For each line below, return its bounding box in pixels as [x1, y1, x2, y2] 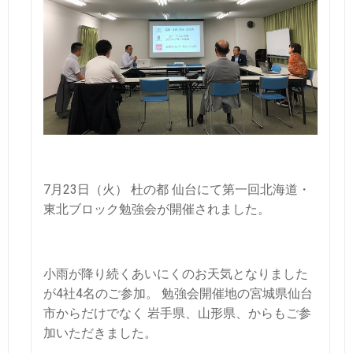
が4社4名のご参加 [43, 285, 146, 301]
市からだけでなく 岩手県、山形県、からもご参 [43, 305, 311, 321]
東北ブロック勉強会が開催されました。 [43, 201, 270, 217]
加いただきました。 [43, 325, 157, 340]
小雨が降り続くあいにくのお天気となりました [43, 266, 308, 281]
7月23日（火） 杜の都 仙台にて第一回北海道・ [43, 181, 310, 197]
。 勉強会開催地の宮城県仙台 [146, 285, 313, 301]
